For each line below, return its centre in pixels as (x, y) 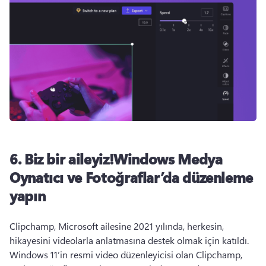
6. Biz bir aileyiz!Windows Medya (116, 159)
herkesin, (205, 226)
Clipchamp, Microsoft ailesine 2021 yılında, (98, 226)
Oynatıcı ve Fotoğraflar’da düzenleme (132, 177)
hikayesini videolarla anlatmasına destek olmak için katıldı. (129, 240)
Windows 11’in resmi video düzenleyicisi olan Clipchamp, (126, 254)
